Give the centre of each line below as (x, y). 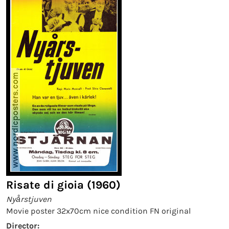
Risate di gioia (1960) (63, 185)
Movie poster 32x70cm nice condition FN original (98, 211)
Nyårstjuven (29, 199)
